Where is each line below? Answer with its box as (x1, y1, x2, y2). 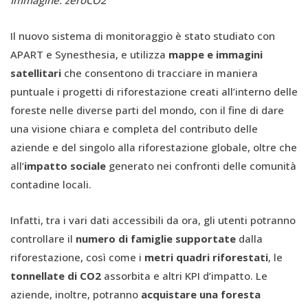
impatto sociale (24, 159, 109, 173)
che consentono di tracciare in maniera (64, 66, 258, 80)
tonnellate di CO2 (10, 269, 101, 283)
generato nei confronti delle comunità (109, 159, 296, 173)
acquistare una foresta (141, 287, 261, 302)
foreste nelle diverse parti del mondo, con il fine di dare (10, 103, 284, 118)
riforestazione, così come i (10, 250, 144, 265)
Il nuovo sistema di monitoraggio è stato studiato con (10, 29, 275, 43)
